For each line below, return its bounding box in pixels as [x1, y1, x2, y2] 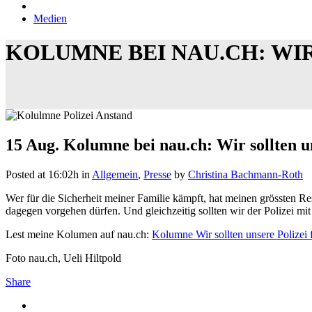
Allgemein [92, 169, 138, 181]
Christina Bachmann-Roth [188, 169, 303, 181]
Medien [33, 13, 67, 24]
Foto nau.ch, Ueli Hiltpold [6, 252, 121, 265]
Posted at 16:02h [6, 169, 79, 181]
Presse [143, 169, 171, 181]
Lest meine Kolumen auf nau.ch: [6, 228, 152, 241]
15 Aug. [6, 136, 59, 155]
